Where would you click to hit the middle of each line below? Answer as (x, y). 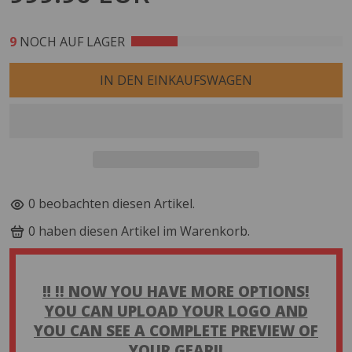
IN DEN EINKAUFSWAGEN (176, 80)
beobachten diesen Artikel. (124, 204)
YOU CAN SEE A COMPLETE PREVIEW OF (176, 331)
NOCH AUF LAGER (71, 41)
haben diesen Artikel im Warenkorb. (144, 231)
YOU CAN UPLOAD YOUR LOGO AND (176, 311)
